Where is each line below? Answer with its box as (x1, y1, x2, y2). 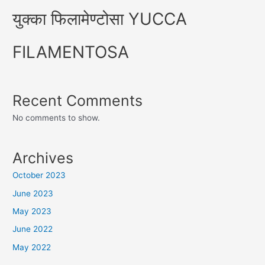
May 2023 (12, 206, 52, 216)
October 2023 (12, 170, 66, 180)
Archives (12, 149, 74, 167)
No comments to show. (12, 112, 101, 122)
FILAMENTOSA (12, 41, 130, 62)
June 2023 (12, 188, 54, 198)
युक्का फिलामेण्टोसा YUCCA (12, 8, 188, 29)
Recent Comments (12, 91, 143, 109)
